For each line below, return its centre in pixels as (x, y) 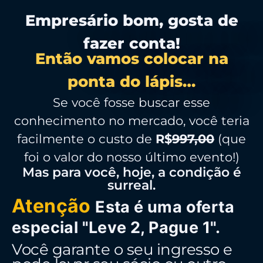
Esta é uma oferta (165, 207)
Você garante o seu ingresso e (122, 249)
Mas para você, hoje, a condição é (131, 172)
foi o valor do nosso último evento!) (131, 157)
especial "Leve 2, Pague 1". (116, 227)
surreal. (131, 185)
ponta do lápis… (131, 81)
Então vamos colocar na (131, 58)
